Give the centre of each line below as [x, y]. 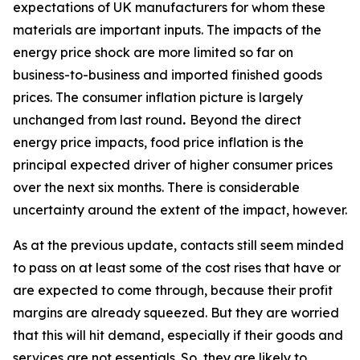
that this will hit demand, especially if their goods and [178, 335]
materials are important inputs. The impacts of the [167, 30]
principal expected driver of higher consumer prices [173, 165]
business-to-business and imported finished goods [168, 75]
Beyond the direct [245, 120]
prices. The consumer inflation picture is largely [158, 97]
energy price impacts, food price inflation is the [158, 142]
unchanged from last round [98, 120]
